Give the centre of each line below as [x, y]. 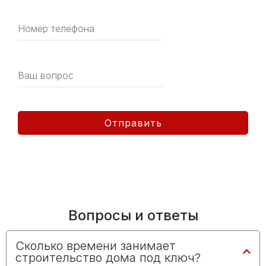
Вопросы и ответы [133, 215]
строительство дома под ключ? [108, 257]
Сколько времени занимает [96, 246]
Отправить [133, 123]
